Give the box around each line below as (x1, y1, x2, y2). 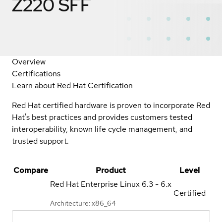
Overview (12, 56, 46, 67)
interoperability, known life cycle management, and (12, 123, 192, 134)
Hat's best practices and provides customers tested (12, 111, 192, 122)
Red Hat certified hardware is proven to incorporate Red (12, 100, 210, 111)
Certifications (12, 68, 60, 79)
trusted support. (12, 135, 69, 146)
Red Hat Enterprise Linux (50, 178, 140, 189)
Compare (13, 165, 48, 175)
